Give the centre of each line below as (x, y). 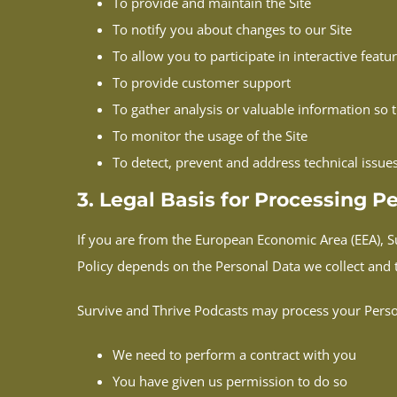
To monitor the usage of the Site (210, 135)
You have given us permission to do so (230, 381)
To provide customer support (202, 82)
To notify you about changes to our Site (232, 29)
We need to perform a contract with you (234, 355)
